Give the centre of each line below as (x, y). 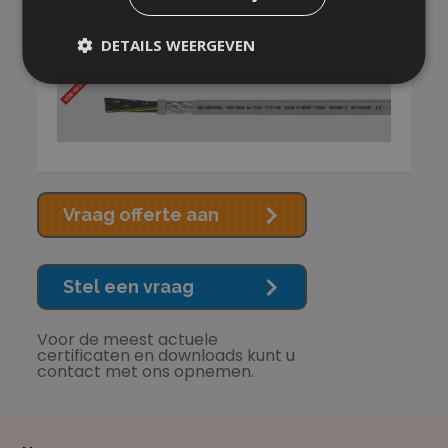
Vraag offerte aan (141, 215)
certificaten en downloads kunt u (166, 356)
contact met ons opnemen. (146, 372)
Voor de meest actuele (128, 340)
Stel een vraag (129, 287)
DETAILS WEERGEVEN (178, 44)
